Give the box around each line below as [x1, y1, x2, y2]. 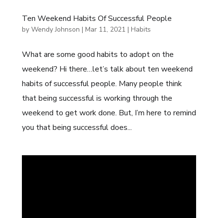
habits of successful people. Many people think [21, 78, 182, 89]
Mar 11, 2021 [85, 24, 126, 34]
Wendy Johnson [31, 24, 80, 34]
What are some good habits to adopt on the [21, 49, 174, 60]
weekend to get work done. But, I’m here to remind [21, 107, 196, 118]
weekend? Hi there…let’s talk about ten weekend [21, 63, 193, 74]
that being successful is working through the [21, 92, 172, 104]
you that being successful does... [21, 122, 132, 133]
